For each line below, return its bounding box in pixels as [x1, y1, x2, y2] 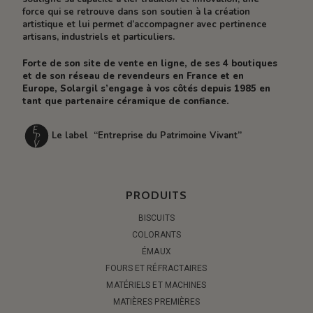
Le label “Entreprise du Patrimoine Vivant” [52, 129, 242, 142]
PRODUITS [126, 189, 187, 203]
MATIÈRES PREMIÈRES [112, 297, 201, 307]
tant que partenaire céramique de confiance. [22, 94, 230, 108]
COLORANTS [131, 230, 182, 240]
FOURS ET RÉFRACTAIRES [105, 263, 208, 274]
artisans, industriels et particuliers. [22, 31, 175, 44]
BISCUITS [138, 213, 175, 224]
